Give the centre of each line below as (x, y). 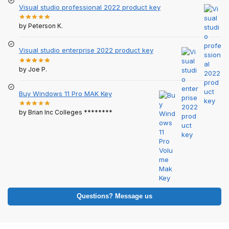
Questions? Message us (114, 196)
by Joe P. (33, 69)
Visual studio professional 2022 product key (90, 7)
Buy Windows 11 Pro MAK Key (65, 93)
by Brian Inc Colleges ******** (66, 112)
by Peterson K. (41, 26)
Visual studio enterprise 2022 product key (86, 50)
